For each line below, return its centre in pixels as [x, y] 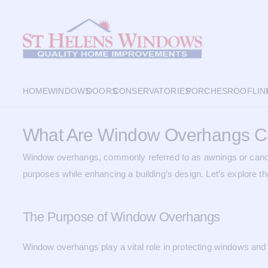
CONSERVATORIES [152, 91]
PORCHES [207, 91]
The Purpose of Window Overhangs [121, 217]
